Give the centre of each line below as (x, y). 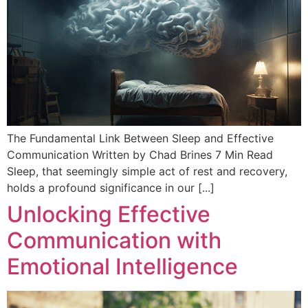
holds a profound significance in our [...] (111, 188)
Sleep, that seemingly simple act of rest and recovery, (147, 172)
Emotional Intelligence (122, 267)
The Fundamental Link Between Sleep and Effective (140, 139)
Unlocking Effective (109, 214)
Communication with (114, 241)
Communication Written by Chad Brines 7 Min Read (142, 155)
